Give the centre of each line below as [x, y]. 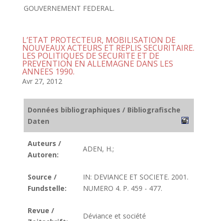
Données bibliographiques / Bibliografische [104, 110]
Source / [42, 177]
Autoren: [43, 155]
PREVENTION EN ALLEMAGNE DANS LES [97, 64]
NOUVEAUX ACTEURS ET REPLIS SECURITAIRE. [108, 48]
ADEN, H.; [98, 149]
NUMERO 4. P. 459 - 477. [123, 188]
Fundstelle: [47, 188]
